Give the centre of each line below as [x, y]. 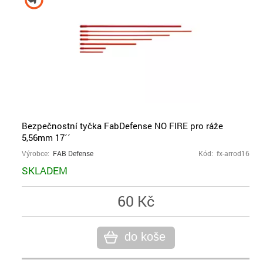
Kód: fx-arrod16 [224, 154]
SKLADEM [45, 171]
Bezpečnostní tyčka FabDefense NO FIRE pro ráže [122, 126]
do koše [145, 237]
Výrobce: [37, 154]
